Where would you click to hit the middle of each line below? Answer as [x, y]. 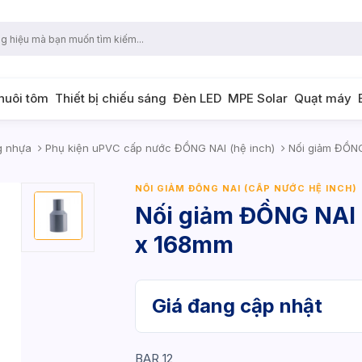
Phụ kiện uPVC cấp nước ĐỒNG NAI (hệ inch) [158, 148]
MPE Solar [258, 98]
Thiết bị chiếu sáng [111, 98]
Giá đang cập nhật [238, 306]
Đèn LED [197, 98]
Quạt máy [323, 98]
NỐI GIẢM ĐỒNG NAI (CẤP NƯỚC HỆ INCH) [246, 188]
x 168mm [185, 245]
